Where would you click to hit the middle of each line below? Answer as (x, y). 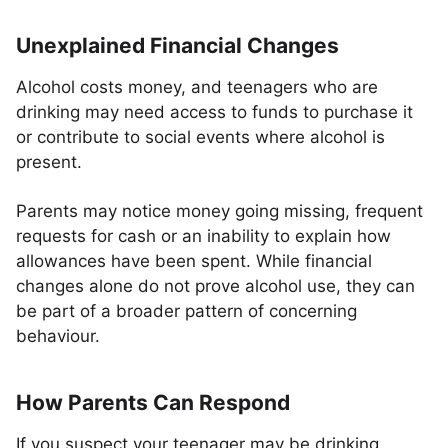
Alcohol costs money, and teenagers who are (197, 87)
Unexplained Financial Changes (177, 45)
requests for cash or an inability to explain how (203, 236)
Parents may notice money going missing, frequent (219, 211)
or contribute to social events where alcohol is (200, 137)
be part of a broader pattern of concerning (186, 311)
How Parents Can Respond (153, 402)
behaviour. (58, 336)
